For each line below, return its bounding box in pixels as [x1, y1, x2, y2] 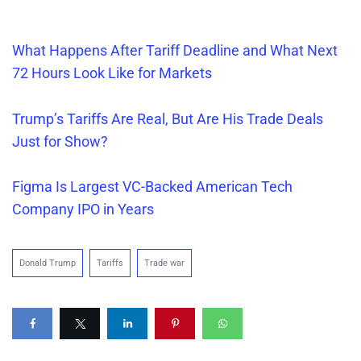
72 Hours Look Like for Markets [12, 64, 212, 81]
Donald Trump [19, 258, 76, 269]
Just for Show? [12, 132, 108, 150]
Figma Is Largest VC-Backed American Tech [12, 178, 293, 196]
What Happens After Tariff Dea [12, 41, 209, 59]
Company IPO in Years [12, 201, 154, 218]
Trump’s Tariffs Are [12, 110, 137, 127]
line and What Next [217, 41, 338, 59]
